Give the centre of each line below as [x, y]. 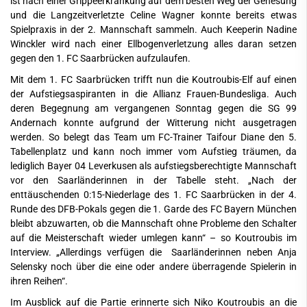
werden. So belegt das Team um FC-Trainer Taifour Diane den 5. [153, 137]
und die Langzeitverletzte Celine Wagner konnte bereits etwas [153, 15]
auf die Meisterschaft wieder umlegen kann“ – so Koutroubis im [153, 238]
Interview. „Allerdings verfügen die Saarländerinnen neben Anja [153, 252]
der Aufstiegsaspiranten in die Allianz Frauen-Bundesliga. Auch [153, 94]
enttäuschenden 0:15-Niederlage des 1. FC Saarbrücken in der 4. [153, 195]
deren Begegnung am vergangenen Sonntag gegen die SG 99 [153, 108]
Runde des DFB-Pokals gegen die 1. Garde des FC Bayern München [153, 209]
